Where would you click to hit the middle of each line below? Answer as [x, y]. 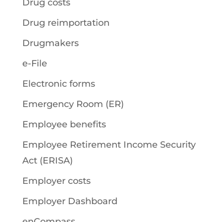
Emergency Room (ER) [73, 104]
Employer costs [56, 181]
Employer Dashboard [70, 201]
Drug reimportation [66, 23]
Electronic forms [58, 84]
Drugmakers [50, 43]
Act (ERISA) [47, 161]
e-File [34, 63]
